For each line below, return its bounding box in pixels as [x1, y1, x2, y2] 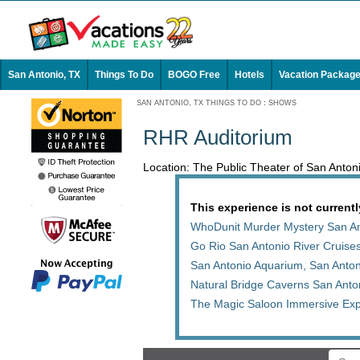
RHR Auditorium [143, 125, 292, 149]
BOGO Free [168, 69, 220, 80]
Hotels [235, 69, 264, 80]
